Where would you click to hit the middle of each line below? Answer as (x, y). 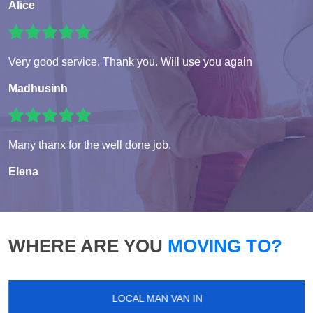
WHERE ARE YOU (86, 246)
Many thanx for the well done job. (90, 145)
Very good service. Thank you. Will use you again (130, 62)
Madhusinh (38, 89)
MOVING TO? (223, 246)
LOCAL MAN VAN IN (156, 299)
